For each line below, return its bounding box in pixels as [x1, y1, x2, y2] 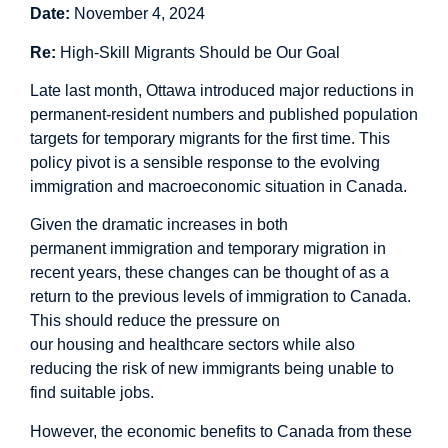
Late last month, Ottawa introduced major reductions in [30, 81, 414, 99]
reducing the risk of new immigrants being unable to [30, 360, 394, 378]
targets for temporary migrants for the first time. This [30, 129, 390, 147]
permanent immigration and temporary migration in [30, 240, 386, 258]
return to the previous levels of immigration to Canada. [30, 288, 411, 306]
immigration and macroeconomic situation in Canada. [30, 177, 407, 195]
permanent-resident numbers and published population [30, 105, 418, 123]
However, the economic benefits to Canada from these [30, 422, 412, 440]
